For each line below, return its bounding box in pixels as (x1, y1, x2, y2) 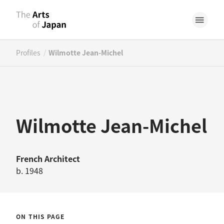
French (16, 152, 44, 164)
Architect (44, 152, 80, 164)
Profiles (16, 47, 40, 57)
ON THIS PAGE (16, 212, 65, 220)
